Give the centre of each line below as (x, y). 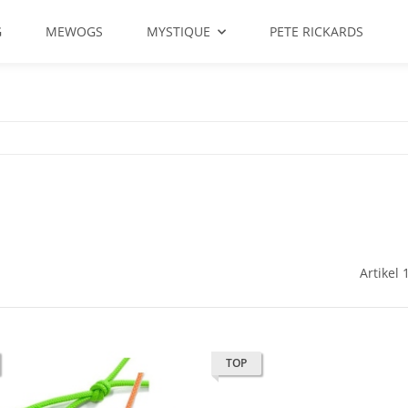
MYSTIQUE (178, 31)
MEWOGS (74, 31)
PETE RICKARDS (316, 31)
